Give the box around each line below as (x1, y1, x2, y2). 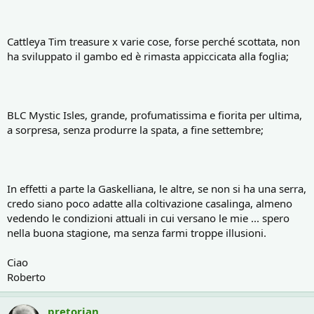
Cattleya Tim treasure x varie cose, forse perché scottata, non (7, 34, 300, 48)
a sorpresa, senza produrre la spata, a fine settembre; (7, 122, 264, 137)
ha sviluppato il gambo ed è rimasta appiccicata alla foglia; (7, 48, 289, 63)
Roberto (7, 269, 46, 284)
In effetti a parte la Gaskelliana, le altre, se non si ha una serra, (7, 181, 306, 196)
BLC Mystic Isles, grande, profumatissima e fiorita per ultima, (7, 107, 302, 122)
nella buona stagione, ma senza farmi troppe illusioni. (7, 225, 266, 240)
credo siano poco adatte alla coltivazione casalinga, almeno (7, 196, 292, 210)
